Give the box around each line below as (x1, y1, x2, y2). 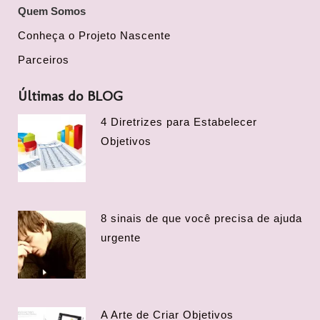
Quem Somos (18, 5, 86, 17)
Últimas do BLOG (18, 87, 123, 104)
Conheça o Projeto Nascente (18, 29, 171, 41)
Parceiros (18, 54, 69, 66)
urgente (101, 231, 141, 244)
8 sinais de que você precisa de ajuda (101, 212, 302, 224)
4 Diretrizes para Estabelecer (101, 116, 257, 128)
